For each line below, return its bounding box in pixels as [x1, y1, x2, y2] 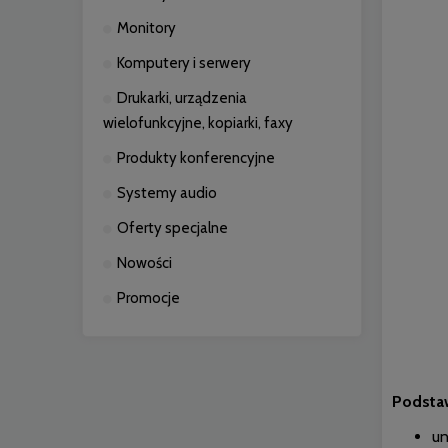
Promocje [117, 289, 180, 307]
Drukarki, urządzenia [117, 89, 247, 107]
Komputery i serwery [117, 54, 251, 72]
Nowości [117, 254, 172, 272]
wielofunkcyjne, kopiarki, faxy [103, 114, 293, 132]
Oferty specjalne [117, 219, 228, 237]
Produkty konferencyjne [117, 149, 275, 167]
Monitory [117, 19, 176, 37]
